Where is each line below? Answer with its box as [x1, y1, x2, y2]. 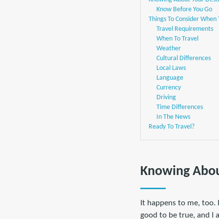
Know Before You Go [156, 6, 212, 13]
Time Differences [156, 104, 203, 110]
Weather [156, 45, 181, 52]
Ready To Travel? [149, 123, 195, 130]
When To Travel [156, 35, 198, 42]
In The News [156, 113, 190, 120]
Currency [156, 84, 181, 91]
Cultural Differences [156, 55, 211, 62]
